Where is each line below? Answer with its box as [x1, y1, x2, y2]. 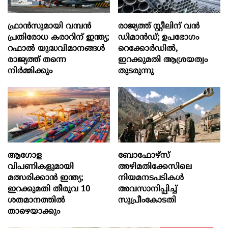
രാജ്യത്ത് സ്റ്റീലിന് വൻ [118, 21, 200, 32]
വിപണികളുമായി [8, 162, 74, 173]
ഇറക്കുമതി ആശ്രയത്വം [118, 54, 208, 65]
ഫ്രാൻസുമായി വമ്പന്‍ [8, 21, 91, 32]
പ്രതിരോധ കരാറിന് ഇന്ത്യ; [8, 32, 109, 43]
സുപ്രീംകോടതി [118, 195, 177, 206]
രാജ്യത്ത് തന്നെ [8, 54, 66, 65]
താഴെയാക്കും [8, 207, 60, 217]
